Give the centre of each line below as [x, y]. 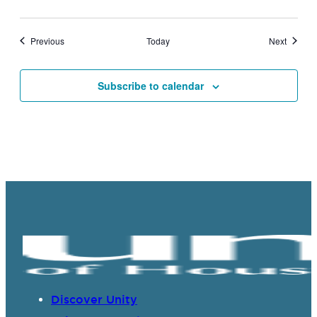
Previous [47, 40]
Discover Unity [94, 299]
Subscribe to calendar [151, 85]
